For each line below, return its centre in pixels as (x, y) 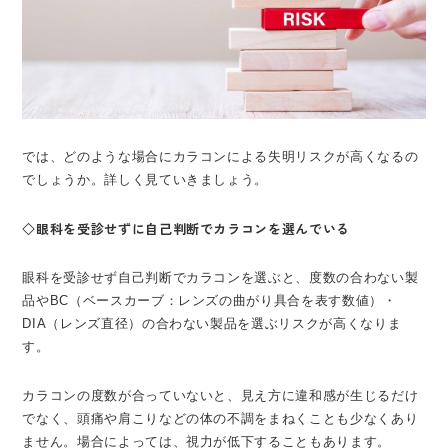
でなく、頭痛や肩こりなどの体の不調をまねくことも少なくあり (220, 418)
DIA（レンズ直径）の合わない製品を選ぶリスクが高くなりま (212, 323)
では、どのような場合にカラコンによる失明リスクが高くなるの (220, 156)
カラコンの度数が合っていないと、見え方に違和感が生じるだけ (220, 395)
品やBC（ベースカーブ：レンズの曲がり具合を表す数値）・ (209, 300)
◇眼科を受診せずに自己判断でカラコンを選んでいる (186, 228)
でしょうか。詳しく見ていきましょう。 (145, 179)
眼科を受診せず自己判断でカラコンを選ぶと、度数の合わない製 (220, 277)
